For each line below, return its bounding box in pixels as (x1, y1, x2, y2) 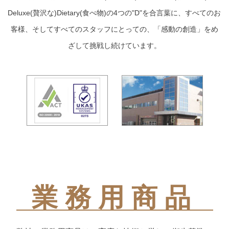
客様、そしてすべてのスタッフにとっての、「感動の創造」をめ (10, 25, 218, 33)
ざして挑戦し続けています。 (67, 41, 161, 50)
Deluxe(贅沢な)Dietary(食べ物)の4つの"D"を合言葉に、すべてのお (8, 9, 221, 17)
